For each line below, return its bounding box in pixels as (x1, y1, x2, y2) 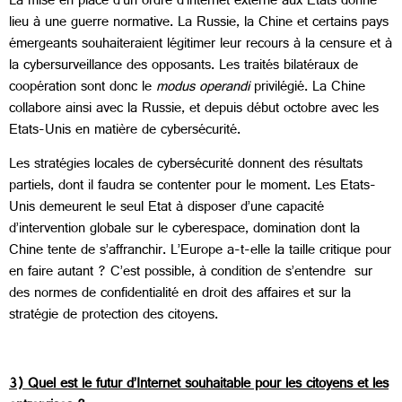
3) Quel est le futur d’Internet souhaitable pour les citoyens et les (9, 371, 389, 399)
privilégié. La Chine (254, 74, 365, 102)
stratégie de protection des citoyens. (9, 302, 218, 331)
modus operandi (156, 74, 254, 102)
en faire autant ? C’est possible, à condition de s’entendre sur (9, 259, 372, 288)
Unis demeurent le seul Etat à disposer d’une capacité (9, 195, 324, 223)
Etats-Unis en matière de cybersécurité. (9, 117, 240, 145)
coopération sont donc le (9, 74, 156, 102)
